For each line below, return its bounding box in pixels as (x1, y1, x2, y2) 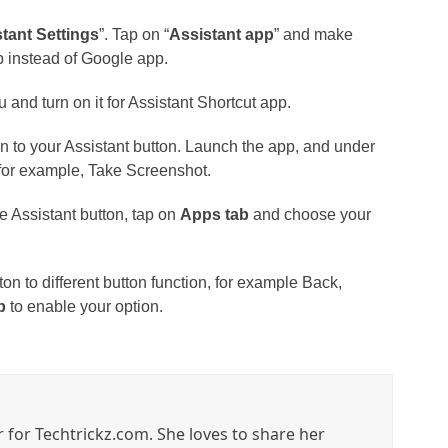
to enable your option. (6, 298, 164, 315)
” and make (274, 26, 354, 43)
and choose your (249, 206, 372, 223)
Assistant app (169, 26, 275, 43)
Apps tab (180, 206, 250, 223)
